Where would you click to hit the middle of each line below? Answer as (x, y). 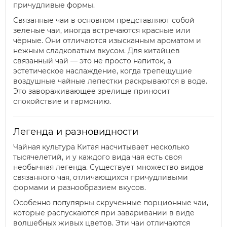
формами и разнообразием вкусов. (80, 188)
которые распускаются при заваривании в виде (104, 213)
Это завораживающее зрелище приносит (92, 91)
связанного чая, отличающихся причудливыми (101, 178)
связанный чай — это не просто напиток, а (92, 61)
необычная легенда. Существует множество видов (108, 167)
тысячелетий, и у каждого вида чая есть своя (98, 157)
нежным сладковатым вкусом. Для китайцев (97, 51)
